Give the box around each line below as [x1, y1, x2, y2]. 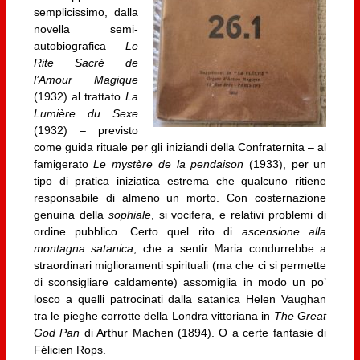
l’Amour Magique [33, 72, 138, 86]
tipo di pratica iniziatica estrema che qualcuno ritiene [33, 174, 327, 187]
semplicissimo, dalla [33, 5, 138, 18]
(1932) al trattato [33, 89, 125, 103]
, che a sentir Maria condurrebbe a [133, 241, 327, 255]
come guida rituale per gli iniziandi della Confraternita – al [33, 140, 327, 153]
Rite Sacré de [33, 55, 138, 69]
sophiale [108, 207, 151, 221]
